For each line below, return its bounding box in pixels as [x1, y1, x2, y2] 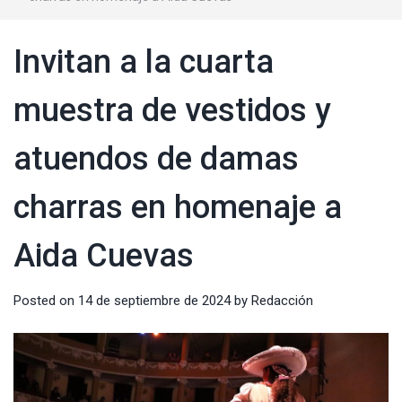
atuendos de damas [13, 139, 299, 178]
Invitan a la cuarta [13, 42, 274, 81]
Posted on [13, 292, 78, 309]
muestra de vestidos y [13, 91, 331, 129]
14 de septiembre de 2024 [78, 292, 231, 309]
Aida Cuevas [13, 236, 194, 275]
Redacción [251, 292, 313, 309]
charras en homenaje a [13, 188, 342, 226]
